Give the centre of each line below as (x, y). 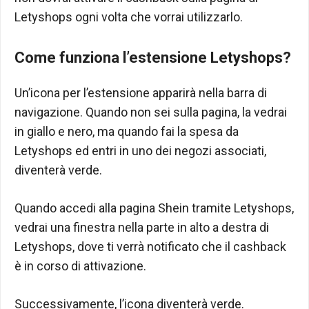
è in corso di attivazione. (80, 266)
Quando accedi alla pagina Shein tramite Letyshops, (154, 208)
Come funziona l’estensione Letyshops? (153, 57)
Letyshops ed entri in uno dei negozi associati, (140, 150)
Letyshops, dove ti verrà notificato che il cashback (150, 246)
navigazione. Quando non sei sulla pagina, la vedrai (151, 112)
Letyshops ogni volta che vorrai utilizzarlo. (129, 17)
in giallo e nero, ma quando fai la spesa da (127, 131)
